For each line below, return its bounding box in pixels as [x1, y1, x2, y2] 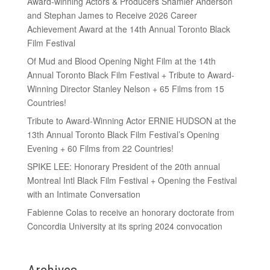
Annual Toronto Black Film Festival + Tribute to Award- [27, 68, 234, 81]
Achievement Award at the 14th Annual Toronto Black [27, 22, 230, 35]
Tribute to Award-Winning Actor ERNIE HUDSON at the [27, 114, 236, 127]
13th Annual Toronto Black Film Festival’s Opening [27, 128, 219, 140]
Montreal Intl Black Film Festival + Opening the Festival [27, 174, 237, 186]
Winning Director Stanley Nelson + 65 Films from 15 [27, 82, 224, 95]
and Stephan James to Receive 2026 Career [27, 8, 197, 21]
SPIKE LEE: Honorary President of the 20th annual [27, 160, 220, 172]
